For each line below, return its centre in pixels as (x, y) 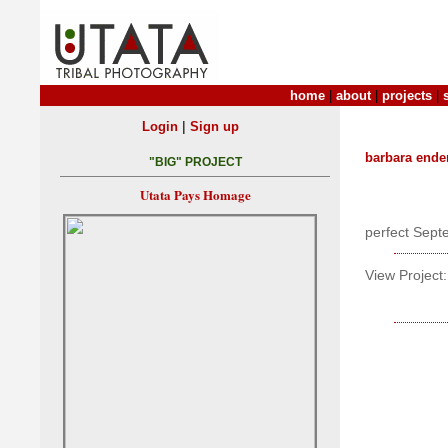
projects (407, 95)
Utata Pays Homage (195, 195)
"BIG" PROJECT (195, 162)
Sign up (214, 126)
